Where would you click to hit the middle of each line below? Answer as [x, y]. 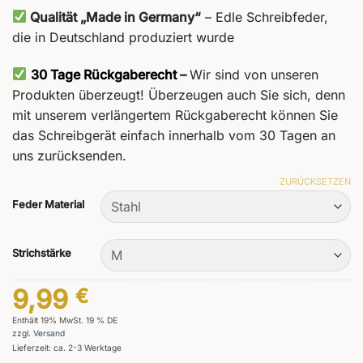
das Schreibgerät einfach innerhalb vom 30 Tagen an [174, 135]
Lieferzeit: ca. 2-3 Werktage [67, 347]
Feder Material [48, 205]
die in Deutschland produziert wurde [123, 37]
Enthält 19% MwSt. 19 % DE [65, 320]
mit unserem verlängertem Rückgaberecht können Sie [175, 115]
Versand [49, 333]
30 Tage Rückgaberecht [104, 74]
